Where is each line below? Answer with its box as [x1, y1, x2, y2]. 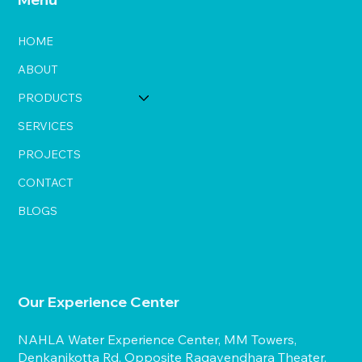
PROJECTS [18, 146, 82, 162]
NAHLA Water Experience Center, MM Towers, [18, 331, 297, 348]
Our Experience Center [18, 293, 180, 312]
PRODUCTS [18, 90, 83, 105]
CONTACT [18, 175, 74, 190]
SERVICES [18, 118, 74, 133]
